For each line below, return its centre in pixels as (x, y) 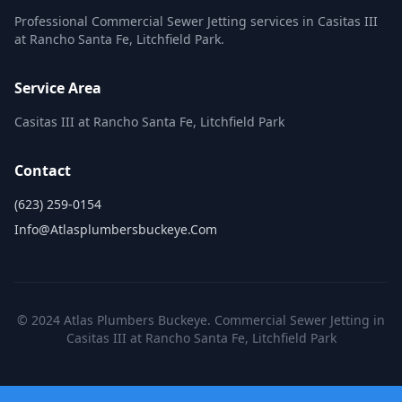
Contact (43, 170)
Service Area (58, 88)
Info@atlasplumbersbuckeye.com (116, 229)
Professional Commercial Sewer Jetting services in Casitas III (196, 21)
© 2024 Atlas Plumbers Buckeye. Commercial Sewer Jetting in (201, 320)
